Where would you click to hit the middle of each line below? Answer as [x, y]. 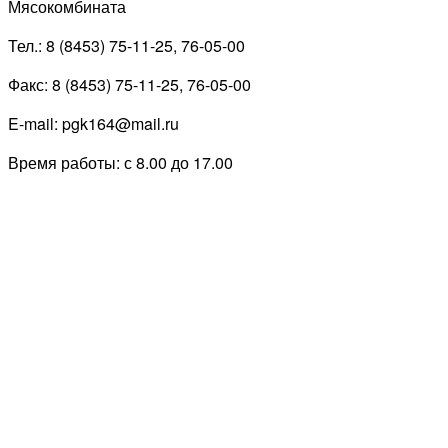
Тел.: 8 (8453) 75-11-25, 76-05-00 [126, 46]
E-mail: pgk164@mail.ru [93, 124]
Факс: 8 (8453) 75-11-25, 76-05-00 [129, 85]
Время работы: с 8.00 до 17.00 [120, 163]
